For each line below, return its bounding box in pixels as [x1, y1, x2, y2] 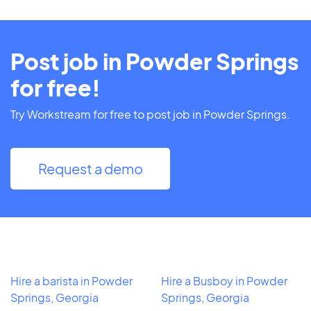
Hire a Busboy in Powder [161, 273, 287, 288]
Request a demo [37, 159, 143, 177]
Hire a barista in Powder [10, 273, 133, 288]
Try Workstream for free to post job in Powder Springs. [10, 106, 290, 121]
